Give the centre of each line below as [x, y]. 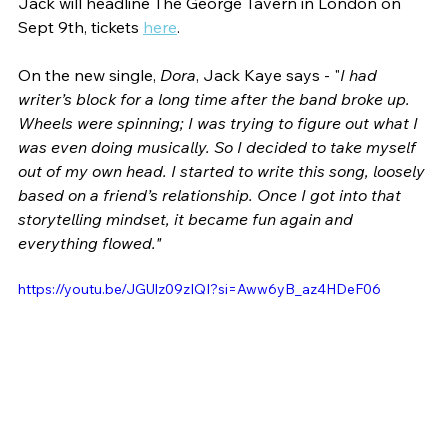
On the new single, [89, 74]
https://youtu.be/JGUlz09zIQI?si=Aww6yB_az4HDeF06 [199, 288]
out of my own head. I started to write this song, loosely [223, 170]
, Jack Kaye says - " [268, 74]
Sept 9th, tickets [80, 26]
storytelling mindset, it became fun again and [187, 218]
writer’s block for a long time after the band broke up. [216, 98]
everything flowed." [89, 242]
